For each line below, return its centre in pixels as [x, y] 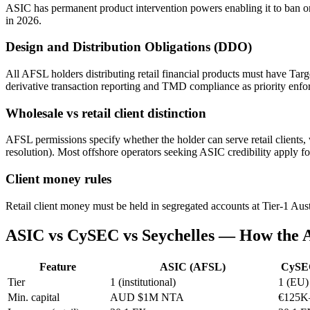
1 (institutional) [143, 282]
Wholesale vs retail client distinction [106, 113]
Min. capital [34, 297]
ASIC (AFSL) [193, 266]
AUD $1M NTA [147, 297]
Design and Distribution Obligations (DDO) [129, 47]
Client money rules [58, 179]
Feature [57, 266]
